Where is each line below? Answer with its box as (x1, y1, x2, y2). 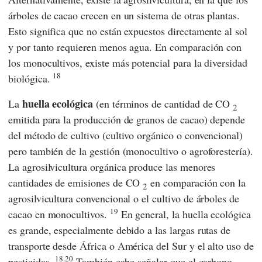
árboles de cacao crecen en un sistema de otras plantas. (8, 8, 240, 22)
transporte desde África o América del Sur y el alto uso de (8, 238, 254, 253)
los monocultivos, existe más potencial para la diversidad (8, 55, 247, 70)
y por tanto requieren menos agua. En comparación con (8, 39, 242, 54)
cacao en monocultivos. (8, 206, 110, 221)
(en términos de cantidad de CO (92, 96, 233, 111)
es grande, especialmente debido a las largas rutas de (8, 222, 231, 237)
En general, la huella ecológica (118, 206, 251, 221)
